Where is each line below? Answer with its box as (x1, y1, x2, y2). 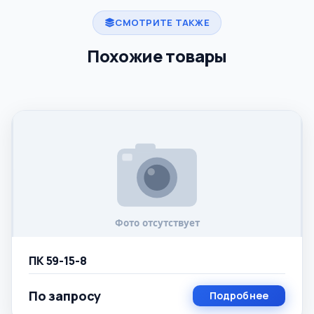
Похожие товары (87, 44, 227, 67)
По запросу (29, 287, 102, 304)
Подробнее (209, 289, 268, 302)
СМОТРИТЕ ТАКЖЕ (115, 16, 210, 29)
